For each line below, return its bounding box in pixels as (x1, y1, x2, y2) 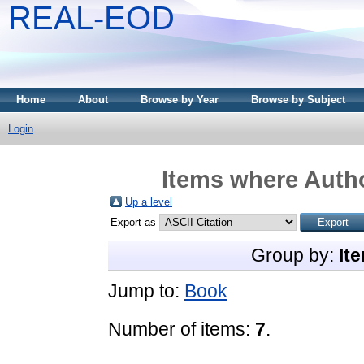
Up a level (125, 195, 172, 208)
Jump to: (108, 279, 184, 301)
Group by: (250, 244, 339, 266)
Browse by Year (141, 93, 219, 106)
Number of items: (108, 318, 255, 340)
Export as (110, 215, 159, 228)
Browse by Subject (251, 93, 345, 106)
